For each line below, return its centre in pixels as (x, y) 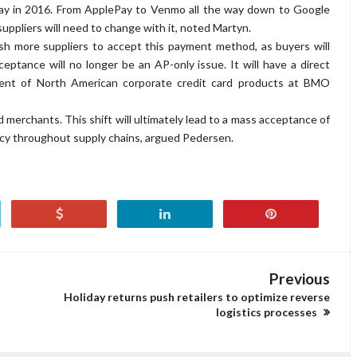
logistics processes (268, 312)
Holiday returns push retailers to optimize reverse (197, 297)
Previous (300, 279)
